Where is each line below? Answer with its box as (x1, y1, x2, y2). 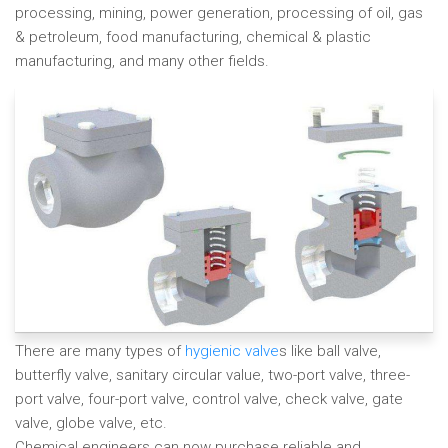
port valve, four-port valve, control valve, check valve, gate (15, 390, 403, 409)
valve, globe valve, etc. (15, 414, 167, 433)
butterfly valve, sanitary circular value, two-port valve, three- (15, 366, 410, 385)
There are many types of (15, 342, 185, 361)
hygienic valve (185, 342, 279, 361)
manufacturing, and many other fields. (15, 52, 269, 70)
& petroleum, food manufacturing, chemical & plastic (15, 28, 371, 46)
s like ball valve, (279, 342, 381, 361)
